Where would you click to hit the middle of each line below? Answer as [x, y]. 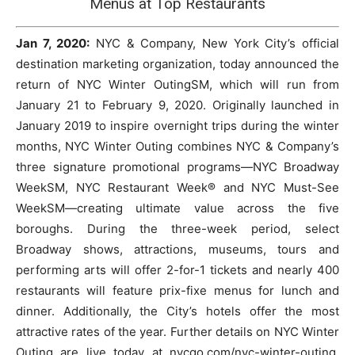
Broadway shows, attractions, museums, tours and [177, 250]
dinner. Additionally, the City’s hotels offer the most [177, 311]
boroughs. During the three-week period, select [177, 229]
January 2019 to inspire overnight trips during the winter [177, 126]
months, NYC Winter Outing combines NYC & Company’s [177, 147]
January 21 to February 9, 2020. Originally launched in [177, 105]
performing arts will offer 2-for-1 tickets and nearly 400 [177, 270]
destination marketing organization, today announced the [177, 64]
